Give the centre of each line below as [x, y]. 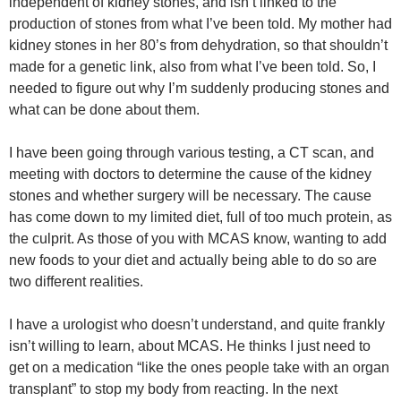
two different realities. [76, 282]
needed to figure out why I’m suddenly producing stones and [199, 88]
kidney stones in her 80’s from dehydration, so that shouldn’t [198, 45]
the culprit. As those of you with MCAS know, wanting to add [198, 239]
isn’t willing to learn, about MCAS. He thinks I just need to [190, 346]
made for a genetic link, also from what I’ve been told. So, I [192, 67]
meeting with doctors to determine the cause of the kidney [190, 174]
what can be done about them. [104, 110]
